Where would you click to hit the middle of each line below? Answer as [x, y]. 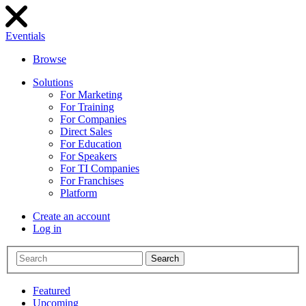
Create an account [71, 216]
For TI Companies [100, 168]
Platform [79, 193]
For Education [91, 144]
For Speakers [88, 156]
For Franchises [92, 181]
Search [165, 258]
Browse [50, 59]
